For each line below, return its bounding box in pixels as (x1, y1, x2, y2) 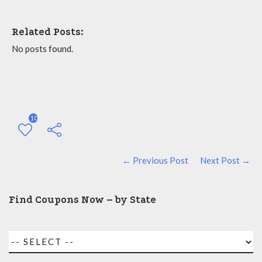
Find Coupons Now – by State (9, 194, 156, 205)
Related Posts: (12, 26, 84, 37)
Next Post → (200, 155, 250, 166)
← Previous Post (122, 155, 188, 166)
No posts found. (12, 43, 73, 54)
